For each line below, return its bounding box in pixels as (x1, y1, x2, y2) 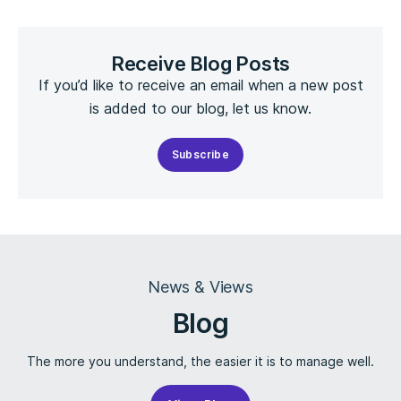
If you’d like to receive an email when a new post (38, 76, 363, 94)
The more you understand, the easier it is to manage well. (27, 354, 374, 369)
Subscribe (171, 148, 230, 161)
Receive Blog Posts (110, 52, 291, 75)
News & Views (148, 277, 253, 296)
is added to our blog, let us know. (90, 99, 311, 117)
